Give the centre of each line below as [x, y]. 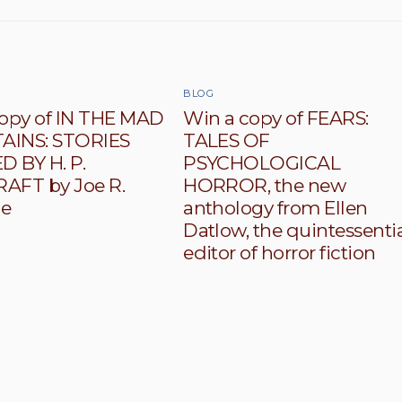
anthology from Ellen [275, 207]
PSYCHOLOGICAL [262, 162]
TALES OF [227, 140]
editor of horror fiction [280, 252]
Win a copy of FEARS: [276, 118]
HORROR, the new [265, 185]
